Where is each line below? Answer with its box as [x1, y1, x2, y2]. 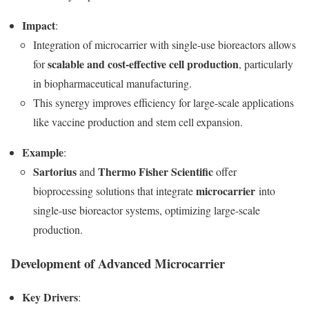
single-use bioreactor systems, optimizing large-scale [33, 203, 260, 218]
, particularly [239, 57, 293, 72]
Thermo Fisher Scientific [98, 163, 213, 180]
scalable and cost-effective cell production [48, 56, 239, 72]
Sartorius [33, 163, 77, 180]
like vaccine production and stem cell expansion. [33, 114, 243, 130]
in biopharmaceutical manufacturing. [33, 76, 192, 91]
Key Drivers [22, 288, 78, 305]
